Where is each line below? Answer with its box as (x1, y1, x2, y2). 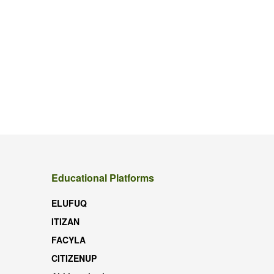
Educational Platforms (51, 170, 154, 185)
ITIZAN (51, 215, 80, 228)
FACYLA (51, 233, 86, 246)
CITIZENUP (51, 251, 97, 264)
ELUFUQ (51, 196, 87, 209)
